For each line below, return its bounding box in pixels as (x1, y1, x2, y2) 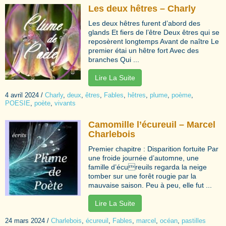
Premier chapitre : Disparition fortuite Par (88, 144, 218, 153)
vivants (54, 99, 76, 107)
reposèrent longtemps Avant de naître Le (88, 37, 219, 45)
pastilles (182, 216, 206, 224)
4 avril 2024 (5, 91, 39, 99)
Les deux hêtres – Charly (88, 3, 196, 14)
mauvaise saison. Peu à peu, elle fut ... (88, 181, 212, 189)
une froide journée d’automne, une (88, 153, 199, 162)
